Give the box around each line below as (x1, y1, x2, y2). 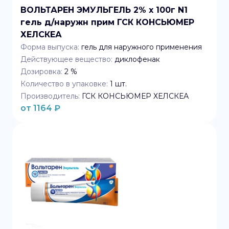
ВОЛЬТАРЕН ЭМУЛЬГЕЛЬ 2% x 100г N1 (20, 5, 188, 15)
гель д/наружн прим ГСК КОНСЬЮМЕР (20, 17, 194, 27)
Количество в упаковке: (20, 79, 108, 88)
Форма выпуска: (20, 42, 79, 52)
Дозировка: (20, 67, 62, 76)
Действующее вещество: (20, 55, 112, 64)
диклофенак (114, 55, 160, 64)
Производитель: (20, 91, 80, 101)
